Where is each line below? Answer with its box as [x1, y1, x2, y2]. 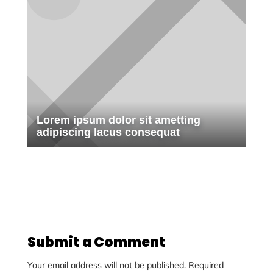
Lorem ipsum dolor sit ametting [36, 114, 200, 126]
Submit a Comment [27, 233, 166, 252]
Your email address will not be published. [27, 260, 186, 271]
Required [188, 260, 224, 271]
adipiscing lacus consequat [36, 126, 180, 138]
